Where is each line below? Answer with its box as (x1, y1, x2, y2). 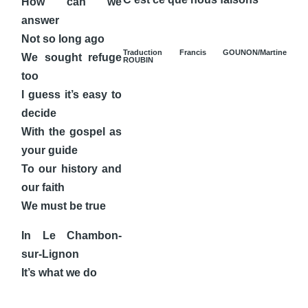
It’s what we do (21, 266, 97, 278)
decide (21, 107, 56, 119)
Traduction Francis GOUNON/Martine (123, 47, 287, 56)
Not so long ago (21, 32, 104, 45)
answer (21, 14, 59, 26)
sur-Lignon (21, 247, 79, 260)
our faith (21, 181, 65, 193)
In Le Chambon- (21, 229, 122, 241)
